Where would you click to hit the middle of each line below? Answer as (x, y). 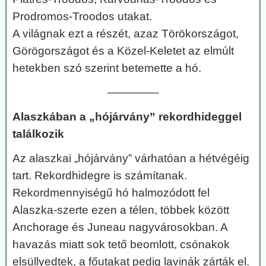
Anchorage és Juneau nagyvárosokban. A (120, 227)
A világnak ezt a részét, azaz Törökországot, (126, 33)
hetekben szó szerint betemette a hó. (107, 68)
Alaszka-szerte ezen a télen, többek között (121, 210)
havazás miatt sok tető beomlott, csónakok (121, 244)
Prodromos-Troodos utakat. (82, 16)
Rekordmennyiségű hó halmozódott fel (111, 192)
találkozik (38, 134)
